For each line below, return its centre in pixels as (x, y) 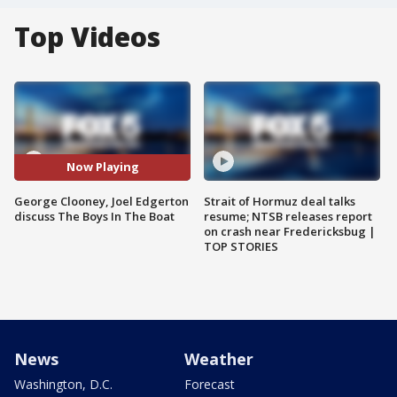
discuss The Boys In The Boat (94, 216)
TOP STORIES (241, 246)
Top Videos (87, 37)
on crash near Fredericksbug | (290, 231)
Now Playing (102, 167)
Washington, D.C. (63, 384)
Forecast (210, 384)
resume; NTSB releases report (288, 216)
